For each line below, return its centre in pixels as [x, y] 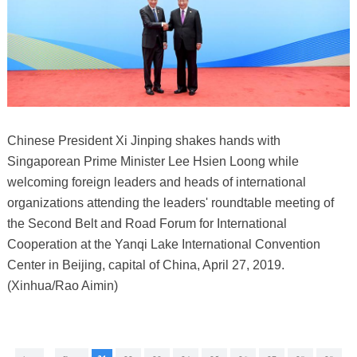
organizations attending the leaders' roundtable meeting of [170, 203]
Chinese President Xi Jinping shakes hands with [143, 141]
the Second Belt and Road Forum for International [147, 224]
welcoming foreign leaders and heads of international [156, 182]
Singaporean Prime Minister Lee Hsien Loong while [153, 162]
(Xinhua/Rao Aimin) [62, 286]
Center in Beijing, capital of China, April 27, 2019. [145, 265]
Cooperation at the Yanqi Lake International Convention [163, 245]
